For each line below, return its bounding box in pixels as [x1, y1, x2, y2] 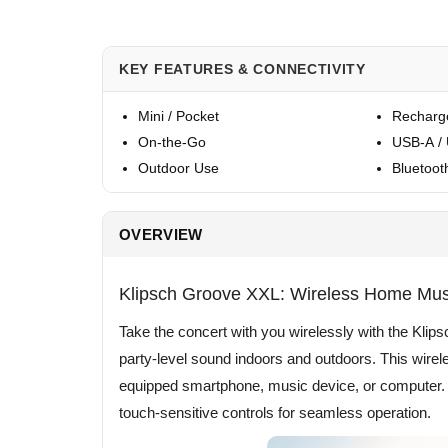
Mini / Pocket [138, 108, 219, 124]
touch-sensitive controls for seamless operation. [119, 404, 431, 421]
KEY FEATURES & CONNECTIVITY [119, 61, 366, 77]
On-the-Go [138, 134, 206, 150]
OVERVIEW [119, 226, 203, 243]
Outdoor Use [138, 160, 219, 176]
